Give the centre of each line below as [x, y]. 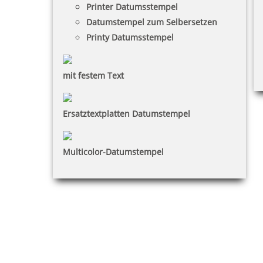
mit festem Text [93, 76]
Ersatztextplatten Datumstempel [127, 114]
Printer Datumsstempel [132, 7]
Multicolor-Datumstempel [113, 152]
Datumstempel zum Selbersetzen [152, 22]
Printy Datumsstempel [130, 38]
